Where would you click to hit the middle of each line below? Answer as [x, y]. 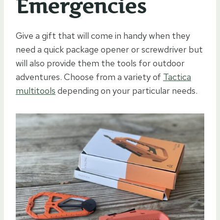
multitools [36, 91]
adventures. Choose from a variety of [89, 77]
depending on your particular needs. [126, 91]
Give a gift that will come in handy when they [103, 36]
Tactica [177, 77]
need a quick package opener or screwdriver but [109, 50]
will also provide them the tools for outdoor [100, 63]
